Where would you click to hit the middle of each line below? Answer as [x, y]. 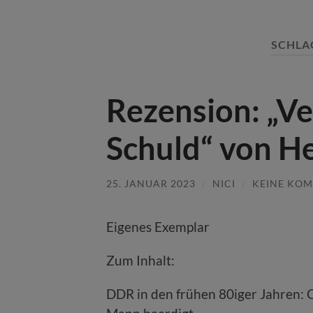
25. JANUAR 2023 [151, 183]
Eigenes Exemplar [158, 227]
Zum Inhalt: [140, 261]
